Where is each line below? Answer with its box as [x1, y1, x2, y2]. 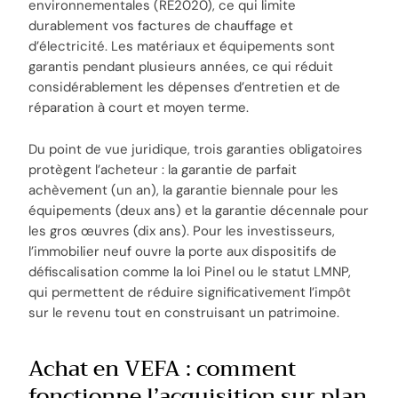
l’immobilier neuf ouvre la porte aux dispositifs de [28, 243, 338, 261]
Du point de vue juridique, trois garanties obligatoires [28, 140, 363, 159]
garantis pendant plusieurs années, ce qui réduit [28, 58, 334, 76]
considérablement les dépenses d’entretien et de [28, 78, 341, 97]
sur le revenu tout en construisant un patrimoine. [28, 304, 340, 322]
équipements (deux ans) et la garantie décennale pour [28, 202, 370, 220]
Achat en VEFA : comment [28, 350, 297, 388]
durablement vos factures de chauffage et [28, 17, 294, 36]
